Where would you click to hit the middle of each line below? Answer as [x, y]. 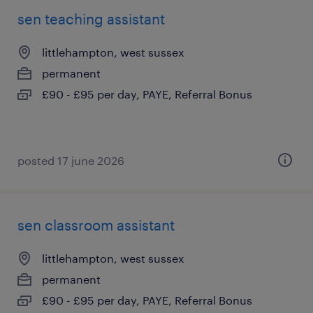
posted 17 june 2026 [71, 160]
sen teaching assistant [91, 19]
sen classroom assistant [96, 225]
